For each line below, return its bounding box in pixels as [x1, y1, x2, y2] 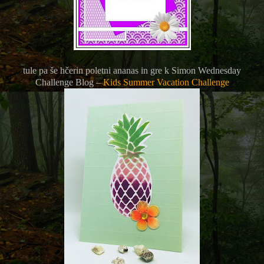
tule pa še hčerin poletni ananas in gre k [23, 65, 171, 75]
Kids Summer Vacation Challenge [103, 77, 229, 87]
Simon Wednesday [171, 65, 241, 75]
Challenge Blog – [35, 77, 103, 87]
